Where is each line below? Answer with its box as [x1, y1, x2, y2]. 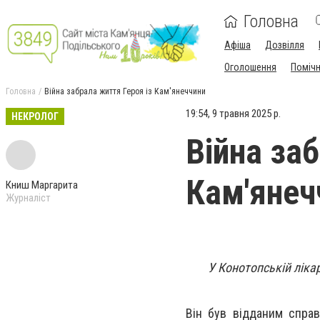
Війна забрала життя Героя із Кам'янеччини [44, 86, 206, 96]
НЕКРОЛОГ [11, 111, 59, 122]
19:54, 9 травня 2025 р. [186, 107, 281, 120]
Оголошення [224, 61, 276, 73]
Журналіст [6, 191, 51, 204]
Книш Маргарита [6, 179, 78, 191]
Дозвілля [265, 39, 304, 51]
